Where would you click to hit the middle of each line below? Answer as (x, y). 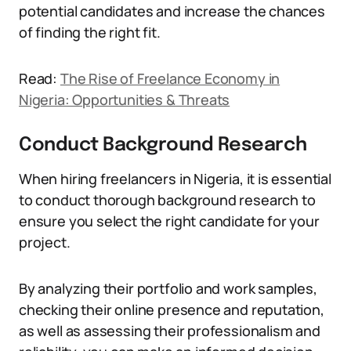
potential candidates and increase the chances (172, 11)
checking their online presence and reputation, (172, 309)
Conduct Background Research (163, 145)
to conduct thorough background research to (167, 200)
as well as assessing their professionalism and (170, 331)
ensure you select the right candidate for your (169, 221)
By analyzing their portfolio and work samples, (168, 288)
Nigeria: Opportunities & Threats (125, 100)
